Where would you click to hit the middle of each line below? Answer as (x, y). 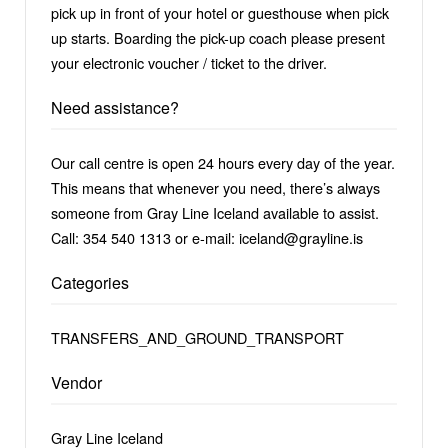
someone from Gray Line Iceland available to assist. (215, 212)
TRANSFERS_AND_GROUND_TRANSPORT (197, 337)
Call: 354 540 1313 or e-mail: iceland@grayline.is (207, 237)
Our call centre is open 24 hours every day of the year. (223, 162)
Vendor (76, 382)
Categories (90, 282)
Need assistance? (115, 107)
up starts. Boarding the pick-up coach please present (218, 37)
